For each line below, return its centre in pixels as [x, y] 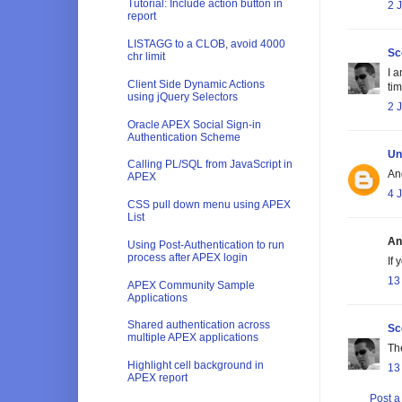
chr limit [146, 56]
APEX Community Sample [191, 285]
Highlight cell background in [196, 366]
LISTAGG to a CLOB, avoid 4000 [206, 44]
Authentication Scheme [184, 137]
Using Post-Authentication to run [206, 245]
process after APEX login [188, 257]
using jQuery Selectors [183, 96]
